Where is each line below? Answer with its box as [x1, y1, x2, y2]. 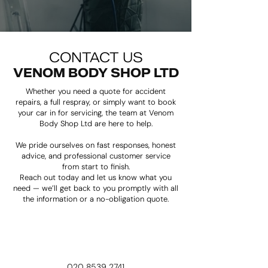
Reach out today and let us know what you [20, 172, 172, 182]
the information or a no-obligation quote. [23, 194, 169, 204]
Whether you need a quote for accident [26, 86, 166, 96]
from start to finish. [62, 162, 130, 172]
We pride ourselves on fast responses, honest [16, 140, 176, 150]
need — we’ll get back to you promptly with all [13, 183, 178, 193]
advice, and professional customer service [21, 151, 170, 161]
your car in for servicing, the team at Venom [18, 108, 173, 118]
